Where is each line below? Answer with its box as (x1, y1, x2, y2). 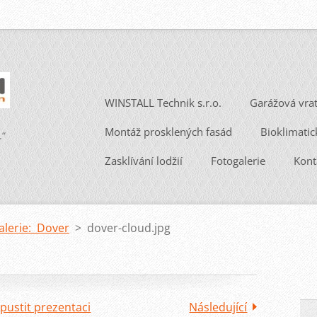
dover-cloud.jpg (87, 220, 171, 236)
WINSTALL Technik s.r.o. (105, 96, 221, 110)
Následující (189, 299, 248, 316)
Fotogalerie (211, 154, 265, 168)
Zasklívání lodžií (105, 154, 183, 168)
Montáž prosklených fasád (105, 125, 232, 139)
